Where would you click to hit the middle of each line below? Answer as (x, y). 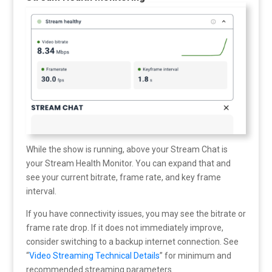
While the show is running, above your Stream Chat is (127, 150)
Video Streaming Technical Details (94, 256)
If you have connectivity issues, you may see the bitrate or (136, 214)
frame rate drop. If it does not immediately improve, (124, 228)
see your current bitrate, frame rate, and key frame (123, 178)
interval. (41, 192)
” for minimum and (195, 256)
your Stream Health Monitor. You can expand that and (128, 164)
